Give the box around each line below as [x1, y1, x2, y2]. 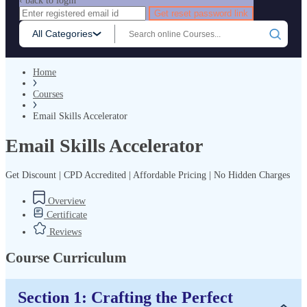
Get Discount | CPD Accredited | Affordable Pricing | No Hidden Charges [5, 169, 290, 180]
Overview [45, 195, 86, 206]
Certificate [44, 209, 87, 220]
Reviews [47, 226, 82, 237]
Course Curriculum [5, 249, 127, 267]
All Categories [32, 28, 93, 40]
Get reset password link [154, 8, 248, 19]
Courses [33, 89, 63, 100]
